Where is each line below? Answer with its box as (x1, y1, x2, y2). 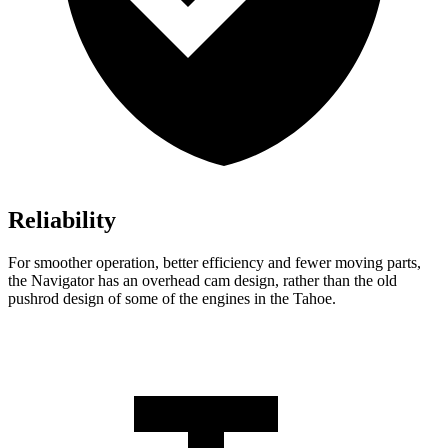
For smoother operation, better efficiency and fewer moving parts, (8, 254, 421, 272)
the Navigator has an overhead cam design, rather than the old (8, 272, 397, 290)
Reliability (8, 207, 116, 234)
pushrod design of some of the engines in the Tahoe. (8, 290, 336, 308)
